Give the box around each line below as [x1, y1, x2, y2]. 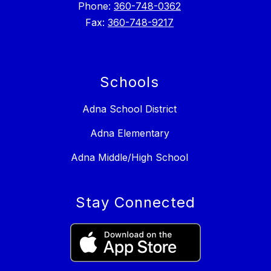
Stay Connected [76, 194, 195, 212]
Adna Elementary [90, 127, 169, 140]
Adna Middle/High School [71, 151, 188, 164]
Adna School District [82, 103, 177, 116]
